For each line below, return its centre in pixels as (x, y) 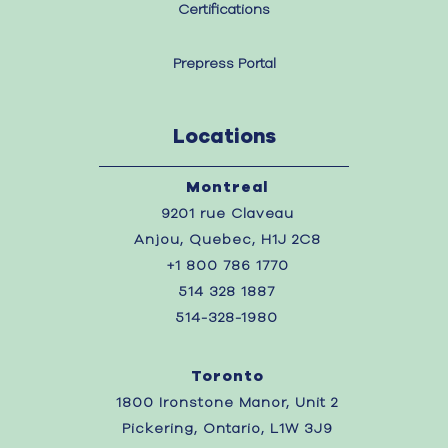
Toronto (227, 376)
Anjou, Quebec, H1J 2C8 (227, 239)
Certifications (224, 9)
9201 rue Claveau (227, 213)
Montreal (227, 187)
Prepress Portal (224, 63)
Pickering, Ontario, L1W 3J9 (227, 428)
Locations (224, 136)
